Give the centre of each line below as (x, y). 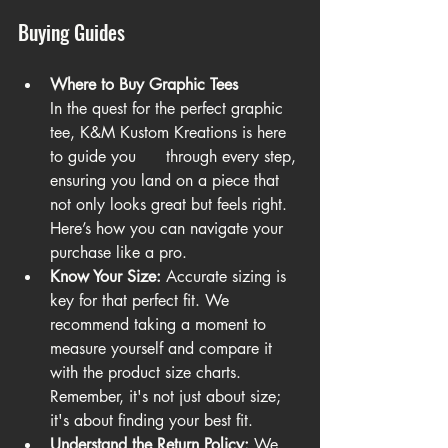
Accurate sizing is (226, 277)
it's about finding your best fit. (151, 421)
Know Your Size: (105, 277)
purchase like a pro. (118, 253)
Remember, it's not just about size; (168, 397)
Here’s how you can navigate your (169, 229)
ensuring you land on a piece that (167, 181)
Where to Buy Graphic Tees (144, 85)
